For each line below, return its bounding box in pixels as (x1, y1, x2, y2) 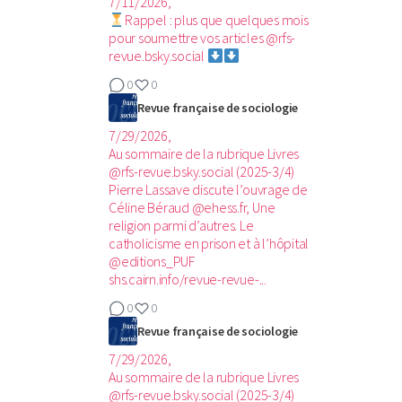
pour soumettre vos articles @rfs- (109, 29, 296, 47)
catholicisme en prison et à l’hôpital (109, 234, 310, 252)
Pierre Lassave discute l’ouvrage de (109, 180, 308, 198)
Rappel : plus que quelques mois (125, 11, 309, 29)
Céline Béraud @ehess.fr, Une (109, 198, 275, 216)
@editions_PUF (109, 252, 195, 270)
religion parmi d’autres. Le (109, 216, 254, 234)
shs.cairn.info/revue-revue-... (109, 270, 267, 288)
